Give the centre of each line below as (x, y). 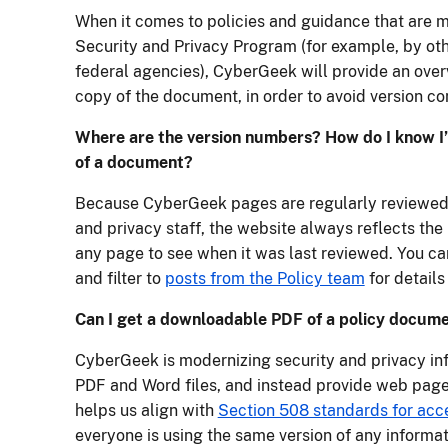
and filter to (119, 279)
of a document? (133, 163)
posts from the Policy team (264, 279)
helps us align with (146, 411)
